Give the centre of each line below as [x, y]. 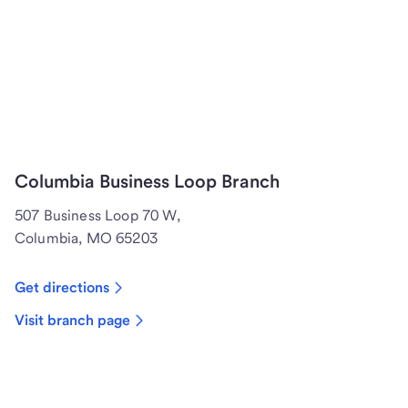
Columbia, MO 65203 [86, 239]
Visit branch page [72, 321]
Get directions [62, 288]
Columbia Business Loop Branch [147, 182]
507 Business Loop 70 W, [97, 216]
